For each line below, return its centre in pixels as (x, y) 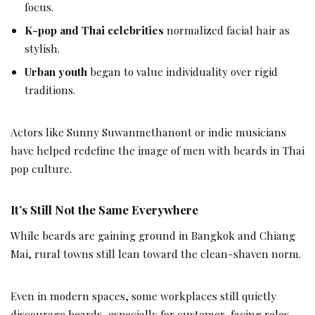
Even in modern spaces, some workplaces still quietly (143, 296)
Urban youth (56, 71)
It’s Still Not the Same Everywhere (104, 209)
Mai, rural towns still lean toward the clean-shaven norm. (156, 254)
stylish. (42, 48)
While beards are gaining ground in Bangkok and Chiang (153, 236)
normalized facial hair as (227, 30)
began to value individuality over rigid (182, 71)
